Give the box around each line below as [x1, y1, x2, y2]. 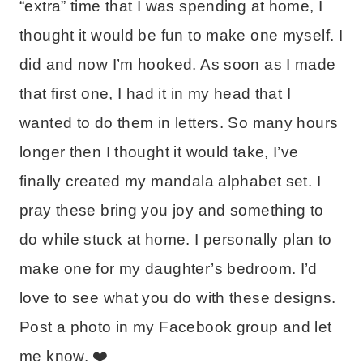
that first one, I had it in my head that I [19, 84, 291, 102]
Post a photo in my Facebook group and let [19, 318, 332, 335]
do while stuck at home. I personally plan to [19, 230, 332, 248]
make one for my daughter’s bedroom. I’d [19, 259, 318, 277]
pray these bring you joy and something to [19, 201, 324, 219]
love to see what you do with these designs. [19, 288, 336, 306]
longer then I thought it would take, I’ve [19, 143, 299, 160]
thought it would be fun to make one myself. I [19, 26, 344, 44]
